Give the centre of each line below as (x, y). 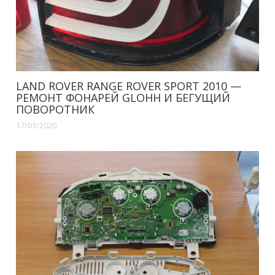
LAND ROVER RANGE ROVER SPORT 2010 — (129, 86)
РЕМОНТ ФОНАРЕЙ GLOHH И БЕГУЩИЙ (123, 98)
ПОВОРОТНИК (56, 110)
